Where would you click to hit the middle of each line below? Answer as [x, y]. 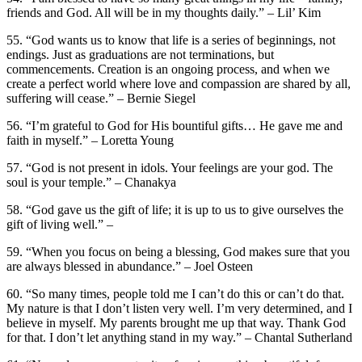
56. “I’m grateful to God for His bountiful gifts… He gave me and [175, 125]
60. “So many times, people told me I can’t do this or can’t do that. [175, 293]
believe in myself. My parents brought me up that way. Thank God [176, 322]
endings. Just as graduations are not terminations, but [140, 54]
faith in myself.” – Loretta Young [90, 140]
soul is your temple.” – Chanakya [91, 182]
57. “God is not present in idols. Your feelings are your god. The [170, 167]
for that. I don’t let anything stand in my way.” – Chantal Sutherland [179, 337]
